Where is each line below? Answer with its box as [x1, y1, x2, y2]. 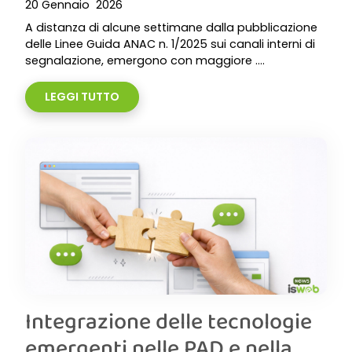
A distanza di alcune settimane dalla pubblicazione [25, 20, 317, 35]
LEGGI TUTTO [45, 89, 119, 104]
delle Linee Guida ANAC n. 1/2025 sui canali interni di [25, 36, 315, 52]
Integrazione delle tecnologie [25, 304, 312, 337]
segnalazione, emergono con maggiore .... [25, 53, 265, 68]
